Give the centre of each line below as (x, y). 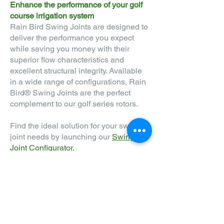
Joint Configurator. (42, 148)
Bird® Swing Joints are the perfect (70, 93)
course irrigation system (52, 16)
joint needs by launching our (61, 137)
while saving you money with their (70, 49)
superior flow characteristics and (67, 60)
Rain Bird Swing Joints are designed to (79, 27)
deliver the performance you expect (72, 38)
